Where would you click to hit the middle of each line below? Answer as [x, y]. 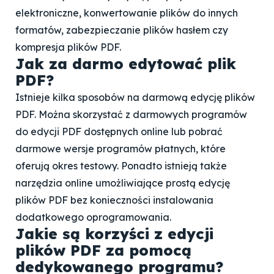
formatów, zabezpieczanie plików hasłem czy [122, 30]
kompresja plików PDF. [68, 47]
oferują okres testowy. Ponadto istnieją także [121, 166]
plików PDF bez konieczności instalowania [114, 200]
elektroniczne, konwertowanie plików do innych [127, 13]
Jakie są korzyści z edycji [114, 234]
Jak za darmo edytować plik [126, 64]
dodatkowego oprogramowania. [93, 217]
